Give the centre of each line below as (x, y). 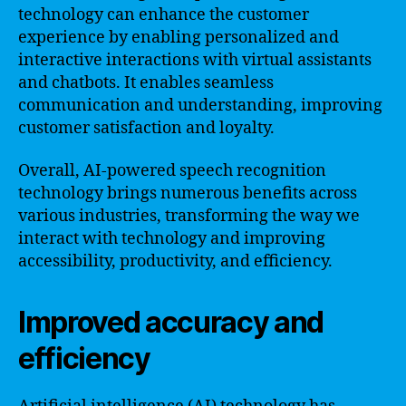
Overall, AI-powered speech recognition (172, 171)
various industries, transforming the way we (189, 216)
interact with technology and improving (172, 239)
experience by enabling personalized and (179, 37)
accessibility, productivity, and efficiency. (175, 261)
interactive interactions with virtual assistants (195, 60)
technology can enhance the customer (164, 14)
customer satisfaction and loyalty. (146, 128)
